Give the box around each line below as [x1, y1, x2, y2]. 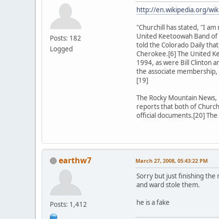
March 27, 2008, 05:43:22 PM [135, 156, 208, 164]
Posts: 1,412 [50, 199, 87, 209]
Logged [50, 44, 73, 53]
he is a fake [136, 197, 170, 207]
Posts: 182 [50, 33, 81, 43]
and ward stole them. [136, 180, 200, 189]
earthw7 [59, 154, 91, 166]
